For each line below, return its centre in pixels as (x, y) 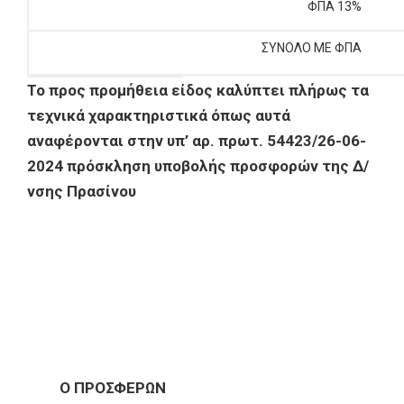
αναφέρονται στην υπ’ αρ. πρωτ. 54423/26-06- (197, 141)
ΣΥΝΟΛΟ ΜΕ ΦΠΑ (312, 48)
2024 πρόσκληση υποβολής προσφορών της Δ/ (198, 166)
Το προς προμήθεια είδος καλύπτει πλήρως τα (198, 90)
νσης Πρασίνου (82, 191)
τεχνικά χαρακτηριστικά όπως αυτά (159, 115)
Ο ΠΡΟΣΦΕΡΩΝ (96, 388)
